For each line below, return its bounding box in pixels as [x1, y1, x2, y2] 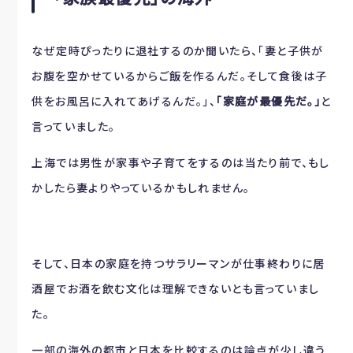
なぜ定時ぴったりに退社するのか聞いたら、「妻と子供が [32, 42, 324, 58]
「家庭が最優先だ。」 [216, 92, 321, 109]
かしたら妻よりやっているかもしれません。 [32, 179, 251, 195]
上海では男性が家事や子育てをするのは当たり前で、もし [32, 154, 330, 170]
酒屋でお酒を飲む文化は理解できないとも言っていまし [32, 280, 320, 296]
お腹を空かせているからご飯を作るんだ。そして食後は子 [32, 67, 328, 84]
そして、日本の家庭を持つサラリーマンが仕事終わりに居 [32, 255, 325, 271]
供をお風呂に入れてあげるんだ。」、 [32, 92, 217, 109]
